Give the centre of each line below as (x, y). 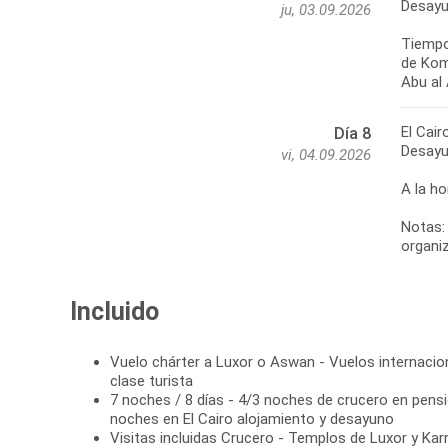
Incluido (114, 312)
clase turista (151, 381)
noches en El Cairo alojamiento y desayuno (252, 419)
